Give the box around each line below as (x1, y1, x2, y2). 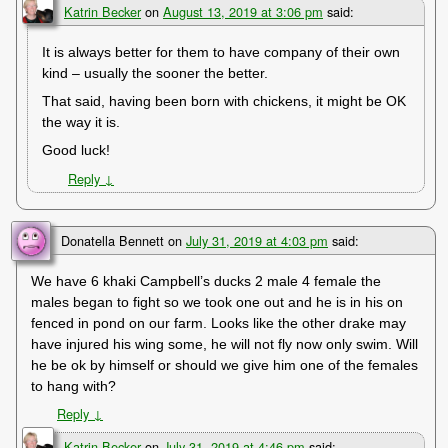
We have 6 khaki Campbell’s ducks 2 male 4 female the (31, 272, 382, 289)
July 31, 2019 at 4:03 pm (186, 230, 328, 250)
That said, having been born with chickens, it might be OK (42, 93, 407, 110)
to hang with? (31, 377, 117, 394)
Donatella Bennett (61, 230, 164, 250)
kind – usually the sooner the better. (42, 65, 269, 82)
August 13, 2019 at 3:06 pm (163, 2, 323, 22)
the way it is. (42, 114, 121, 131)
